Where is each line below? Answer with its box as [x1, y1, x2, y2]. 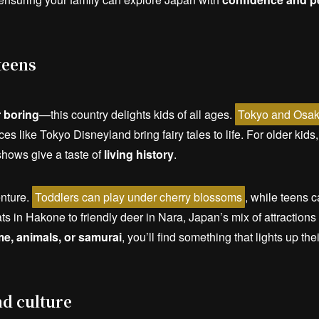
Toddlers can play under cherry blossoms [35, 189, 242, 206]
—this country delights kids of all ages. [39, 106, 235, 123]
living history [104, 146, 174, 163]
